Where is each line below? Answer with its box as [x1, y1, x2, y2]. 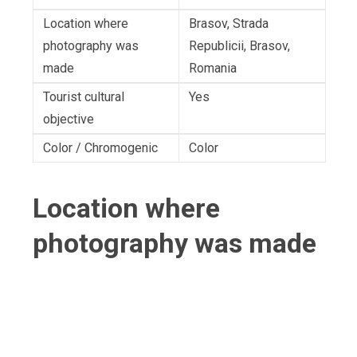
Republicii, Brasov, [189, 38, 290, 54]
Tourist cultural [43, 89, 124, 105]
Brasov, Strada [189, 16, 269, 32]
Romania [189, 61, 237, 76]
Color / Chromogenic [43, 140, 158, 156]
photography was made [33, 227, 316, 260]
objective [43, 112, 94, 127]
